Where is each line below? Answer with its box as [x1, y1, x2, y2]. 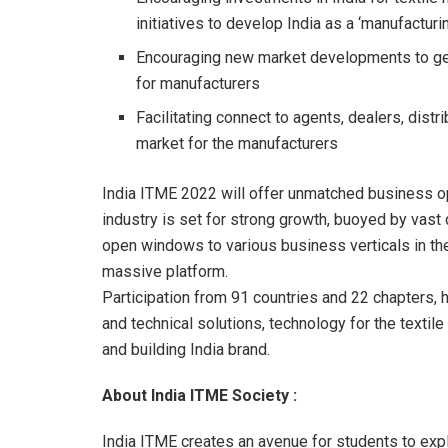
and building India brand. [102, 339, 270, 359]
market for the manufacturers [136, 133, 339, 153]
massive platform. [102, 261, 228, 281]
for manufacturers [136, 73, 261, 93]
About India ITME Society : [102, 385, 297, 405]
